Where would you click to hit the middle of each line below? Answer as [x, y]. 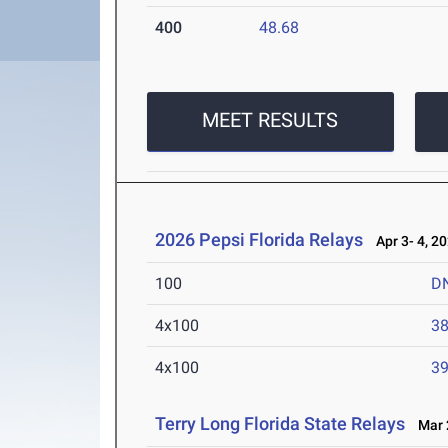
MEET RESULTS [270, 120]
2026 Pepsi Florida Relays [259, 239]
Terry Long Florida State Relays [280, 423]
